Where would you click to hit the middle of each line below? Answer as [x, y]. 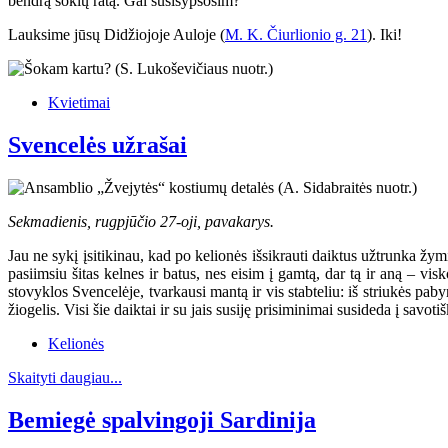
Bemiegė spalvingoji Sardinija [162, 419]
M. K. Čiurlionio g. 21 [296, 35]
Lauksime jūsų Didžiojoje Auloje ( [116, 35]
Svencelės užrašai [97, 145]
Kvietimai [79, 103]
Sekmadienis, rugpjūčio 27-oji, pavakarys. [141, 222]
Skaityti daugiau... [65, 378]
